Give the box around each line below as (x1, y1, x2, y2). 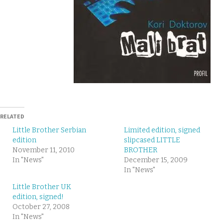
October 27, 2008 (12, 203, 70, 212)
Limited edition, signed (124, 126, 200, 135)
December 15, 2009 (124, 156, 188, 165)
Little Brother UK (12, 183, 71, 192)
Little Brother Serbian (12, 126, 86, 135)
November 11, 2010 (12, 146, 75, 155)
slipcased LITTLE (124, 136, 180, 145)
